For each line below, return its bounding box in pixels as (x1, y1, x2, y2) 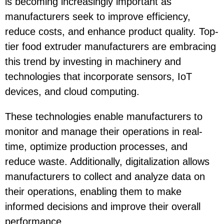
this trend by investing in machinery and (5, 55, 181, 67)
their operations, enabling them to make (5, 185, 181, 197)
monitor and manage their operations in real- (5, 125, 202, 137)
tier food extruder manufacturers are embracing (5, 40, 216, 52)
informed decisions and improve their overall (5, 200, 200, 212)
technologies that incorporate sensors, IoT (5, 70, 192, 82)
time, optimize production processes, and (5, 140, 187, 152)
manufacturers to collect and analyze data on (5, 170, 205, 182)
